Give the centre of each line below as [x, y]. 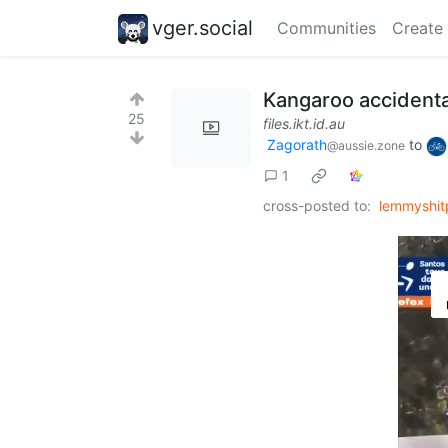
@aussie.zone [366, 145]
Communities [326, 28]
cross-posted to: [317, 205]
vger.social [202, 27]
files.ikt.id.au [304, 123]
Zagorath [297, 144]
